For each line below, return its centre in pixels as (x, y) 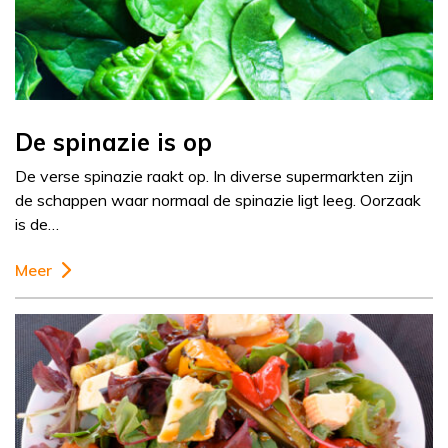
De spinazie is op (113, 142)
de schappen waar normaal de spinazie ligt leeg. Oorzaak (218, 200)
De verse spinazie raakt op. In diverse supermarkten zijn (214, 176)
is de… (37, 224)
